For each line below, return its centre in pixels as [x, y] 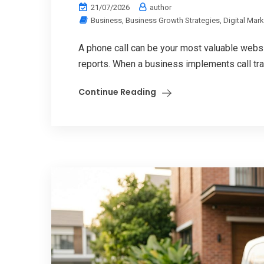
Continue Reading [117, 92]
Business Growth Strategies [173, 21]
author [160, 8]
